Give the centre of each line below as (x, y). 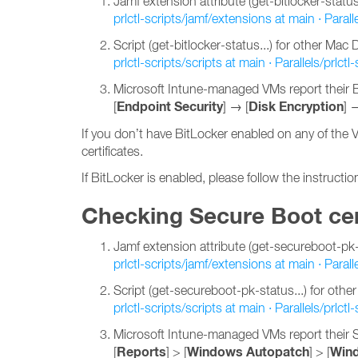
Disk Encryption (296, 107)
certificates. (114, 151)
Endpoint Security (170, 107)
